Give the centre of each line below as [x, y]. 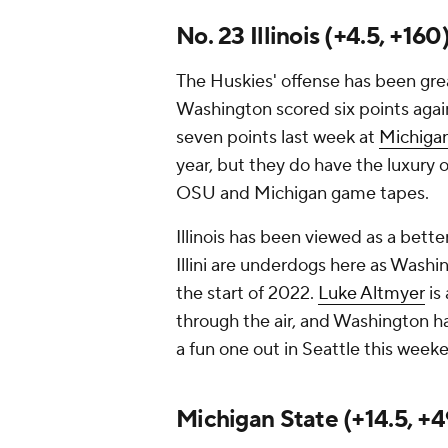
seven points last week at [277, 138]
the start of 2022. [247, 294]
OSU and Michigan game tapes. [304, 194]
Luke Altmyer [371, 294]
